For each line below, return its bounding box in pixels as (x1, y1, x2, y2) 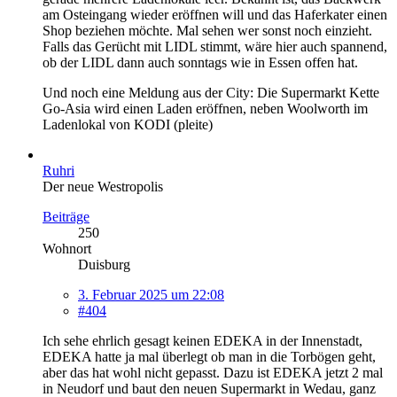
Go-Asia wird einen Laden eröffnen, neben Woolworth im (43, 100, 368, 116)
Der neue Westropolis (43, 178, 163, 194)
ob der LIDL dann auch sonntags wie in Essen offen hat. (43, 54, 358, 70)
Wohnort (43, 240, 91, 256)
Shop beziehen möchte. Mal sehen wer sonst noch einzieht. (43, 22, 372, 38)
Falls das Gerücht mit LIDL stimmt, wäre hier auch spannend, (43, 38, 387, 54)
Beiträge (43, 208, 90, 224)
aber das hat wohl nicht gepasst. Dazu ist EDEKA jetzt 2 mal (43, 364, 383, 380)
